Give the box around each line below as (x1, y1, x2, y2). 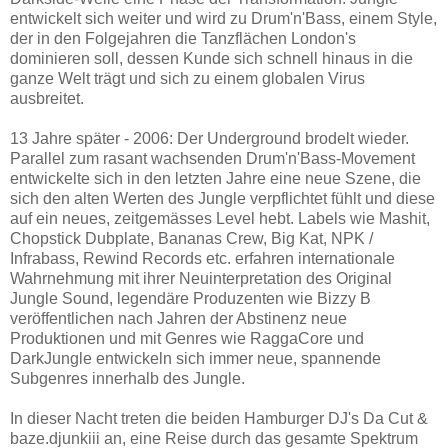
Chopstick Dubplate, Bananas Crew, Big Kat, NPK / (10, 229, 373, 247)
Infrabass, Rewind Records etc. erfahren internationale (10, 249, 395, 267)
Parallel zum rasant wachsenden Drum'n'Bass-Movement (10, 149, 415, 167)
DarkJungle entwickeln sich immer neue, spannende (10, 349, 381, 367)
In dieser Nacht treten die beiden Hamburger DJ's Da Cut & (10, 409, 428, 427)
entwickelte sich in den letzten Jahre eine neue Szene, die (10, 169, 421, 187)
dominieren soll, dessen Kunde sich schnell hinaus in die (10, 49, 413, 67)
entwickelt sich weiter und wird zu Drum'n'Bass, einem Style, (10, 9, 437, 27)
